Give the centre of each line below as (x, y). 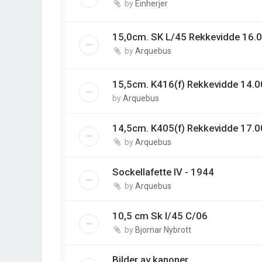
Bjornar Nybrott (163, 230)
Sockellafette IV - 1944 (163, 172)
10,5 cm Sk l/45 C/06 (160, 216)
